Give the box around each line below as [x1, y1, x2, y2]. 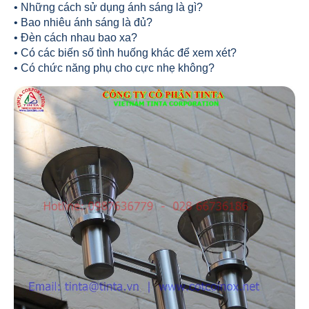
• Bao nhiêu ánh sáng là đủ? [14, 17, 152, 28]
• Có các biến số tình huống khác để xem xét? [14, 47, 237, 59]
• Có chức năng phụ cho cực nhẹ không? [14, 62, 215, 74]
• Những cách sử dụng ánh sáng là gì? [14, 1, 203, 13]
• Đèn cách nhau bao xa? [14, 32, 137, 43]
